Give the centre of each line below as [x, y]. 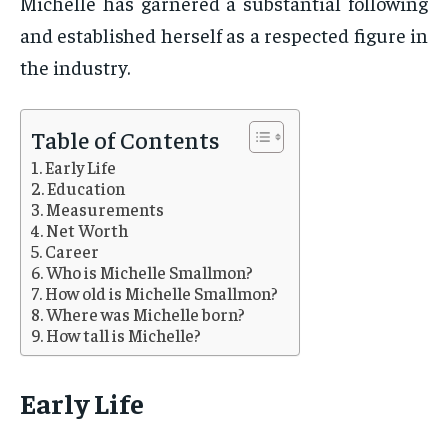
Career [72, 251]
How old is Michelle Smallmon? [162, 293]
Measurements [105, 209]
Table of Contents [125, 139]
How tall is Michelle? [124, 335]
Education [86, 188]
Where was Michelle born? [146, 314]
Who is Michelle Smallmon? [150, 272]
